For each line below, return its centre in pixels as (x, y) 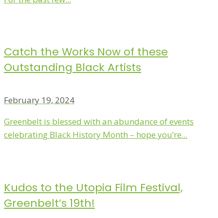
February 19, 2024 (39, 100)
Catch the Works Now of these (86, 52)
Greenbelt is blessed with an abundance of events (99, 121)
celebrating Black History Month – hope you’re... (96, 134)
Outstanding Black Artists (73, 68)
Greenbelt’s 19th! (49, 203)
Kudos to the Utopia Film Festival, (93, 187)
